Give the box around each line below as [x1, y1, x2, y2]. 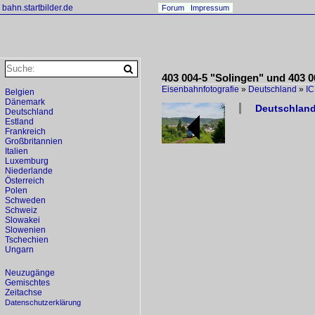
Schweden [5, 195, 46, 205]
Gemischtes [5, 278, 50, 288]
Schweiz [5, 205, 37, 215]
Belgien [5, 87, 34, 97]
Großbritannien [5, 136, 63, 146]
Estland [5, 117, 34, 127]
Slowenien [5, 225, 46, 235]
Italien [5, 146, 28, 156]
